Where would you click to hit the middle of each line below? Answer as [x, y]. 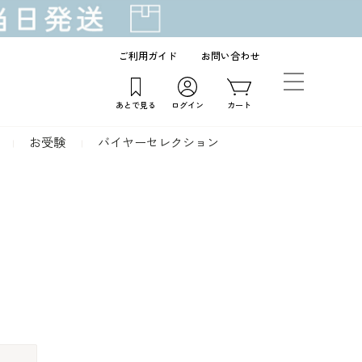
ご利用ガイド [148, 57]
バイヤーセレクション [158, 143]
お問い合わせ [230, 57]
